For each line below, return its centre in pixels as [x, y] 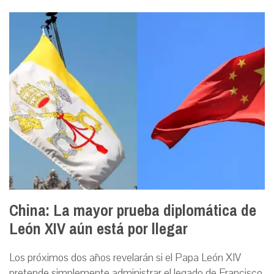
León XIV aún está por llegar [98, 229]
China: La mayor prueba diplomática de [133, 210]
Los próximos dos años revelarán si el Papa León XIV [125, 257]
